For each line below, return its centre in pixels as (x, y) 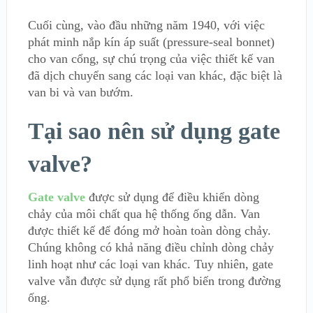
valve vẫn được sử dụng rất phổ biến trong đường (154, 281)
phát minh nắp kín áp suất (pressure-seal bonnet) (151, 42)
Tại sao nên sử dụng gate (154, 131)
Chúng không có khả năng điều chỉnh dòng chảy (151, 247)
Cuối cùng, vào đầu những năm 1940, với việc (146, 25)
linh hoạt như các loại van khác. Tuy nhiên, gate (150, 264)
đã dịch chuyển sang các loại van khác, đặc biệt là (155, 75)
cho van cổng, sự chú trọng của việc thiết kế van (151, 59)
